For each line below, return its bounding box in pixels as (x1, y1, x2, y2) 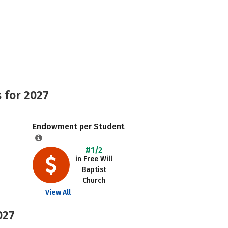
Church (82, 176, 106, 185)
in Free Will (75, 155, 113, 163)
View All (45, 188, 71, 197)
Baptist (81, 165, 106, 174)
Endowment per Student (32, 122, 125, 131)
